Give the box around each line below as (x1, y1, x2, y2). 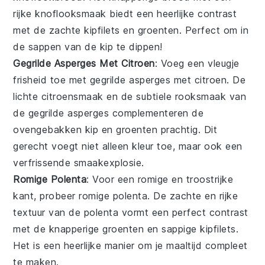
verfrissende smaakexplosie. (13, 156, 144, 169)
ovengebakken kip (13, 123, 99, 135)
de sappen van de (13, 40, 100, 53)
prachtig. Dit (157, 123, 218, 135)
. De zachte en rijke (147, 189, 238, 202)
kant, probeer (13, 189, 79, 202)
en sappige (144, 222, 201, 235)
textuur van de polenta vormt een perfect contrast (13, 206, 248, 218)
